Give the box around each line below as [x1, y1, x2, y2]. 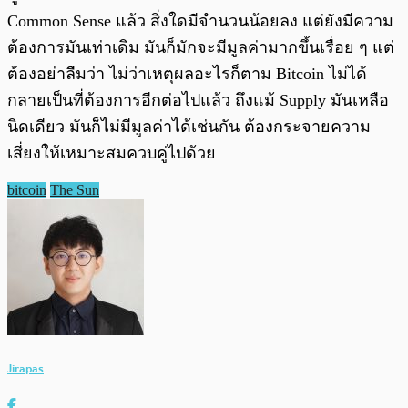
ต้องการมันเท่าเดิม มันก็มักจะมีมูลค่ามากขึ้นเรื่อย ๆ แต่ [7, 37, 394, 56]
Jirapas [7, 359, 44, 379]
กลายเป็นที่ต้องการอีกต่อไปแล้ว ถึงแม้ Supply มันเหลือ [7, 90, 389, 109]
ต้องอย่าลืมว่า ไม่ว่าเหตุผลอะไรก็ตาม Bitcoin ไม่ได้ [7, 64, 367, 83]
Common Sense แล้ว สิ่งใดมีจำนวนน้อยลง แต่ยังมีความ [7, 11, 393, 30]
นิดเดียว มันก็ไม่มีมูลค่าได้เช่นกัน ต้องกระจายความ [7, 117, 371, 136]
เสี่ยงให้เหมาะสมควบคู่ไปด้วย [7, 143, 216, 162]
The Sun [50, 181, 99, 198]
